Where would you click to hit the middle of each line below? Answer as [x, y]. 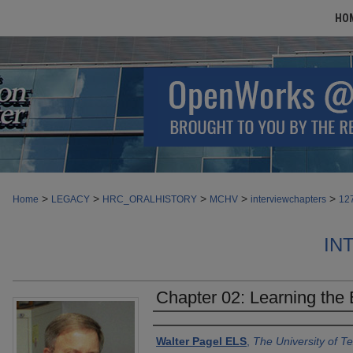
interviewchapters [288, 199]
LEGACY [71, 199]
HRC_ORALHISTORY [150, 199]
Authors [180, 329]
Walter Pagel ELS [201, 341]
